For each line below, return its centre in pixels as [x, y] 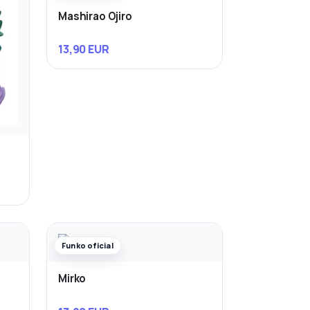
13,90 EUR [84, 49]
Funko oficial [88, 246]
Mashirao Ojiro [95, 16]
